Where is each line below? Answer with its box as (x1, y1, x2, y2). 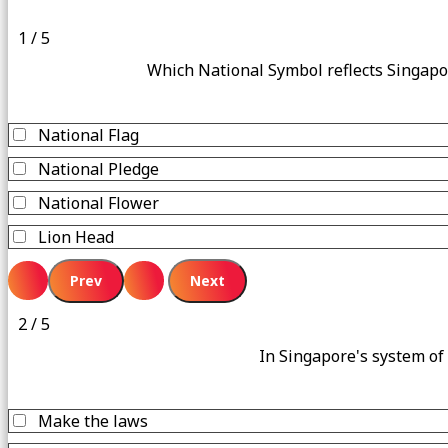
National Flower (38, 191, 159, 214)
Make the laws (38, 409, 148, 432)
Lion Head (38, 225, 114, 248)
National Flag (38, 123, 139, 146)
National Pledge (38, 157, 159, 180)
